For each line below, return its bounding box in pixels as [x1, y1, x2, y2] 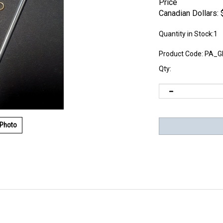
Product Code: [159, 50, 203, 58]
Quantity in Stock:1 [159, 30, 218, 38]
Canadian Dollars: [159, 8, 219, 18]
